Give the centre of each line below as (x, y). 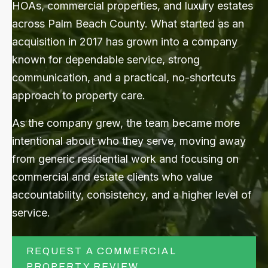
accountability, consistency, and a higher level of (132, 195)
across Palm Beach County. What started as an (128, 24)
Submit (242, 68)
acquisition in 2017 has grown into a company (125, 42)
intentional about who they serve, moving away (129, 141)
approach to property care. (79, 95)
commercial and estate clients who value (112, 177)
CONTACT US (134, 29)
